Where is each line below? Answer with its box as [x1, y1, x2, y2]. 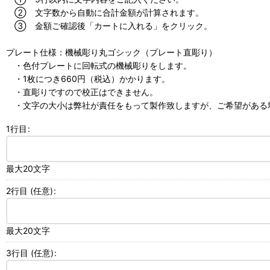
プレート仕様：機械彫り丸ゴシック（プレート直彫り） [6, 47, 217, 58]
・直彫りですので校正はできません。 [6, 87, 158, 98]
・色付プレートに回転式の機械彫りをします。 [6, 60, 192, 71]
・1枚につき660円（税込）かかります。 [6, 74, 170, 84]
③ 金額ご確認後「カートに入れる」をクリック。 [6, 20, 212, 31]
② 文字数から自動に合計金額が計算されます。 [6, 7, 204, 18]
